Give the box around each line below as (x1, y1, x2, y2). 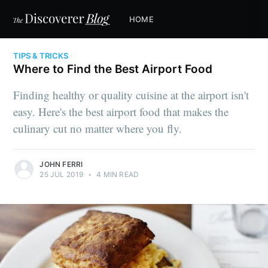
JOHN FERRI (39, 159, 83, 169)
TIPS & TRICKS (13, 51, 69, 60)
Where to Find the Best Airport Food (13, 62, 213, 76)
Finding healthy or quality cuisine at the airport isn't (13, 87, 249, 102)
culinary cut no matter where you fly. (13, 120, 182, 136)
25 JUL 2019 (39, 169, 84, 179)
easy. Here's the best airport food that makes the (13, 103, 229, 119)
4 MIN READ (95, 169, 139, 179)
